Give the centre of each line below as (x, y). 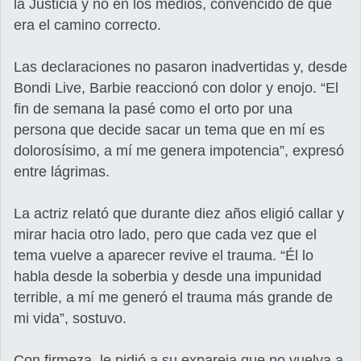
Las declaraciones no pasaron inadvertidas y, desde (180, 67)
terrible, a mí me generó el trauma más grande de (173, 298)
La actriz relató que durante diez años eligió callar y (179, 214)
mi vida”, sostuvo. (70, 319)
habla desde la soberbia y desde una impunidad (168, 277)
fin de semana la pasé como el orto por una (153, 109)
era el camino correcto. (87, 25)
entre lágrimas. (62, 172)
